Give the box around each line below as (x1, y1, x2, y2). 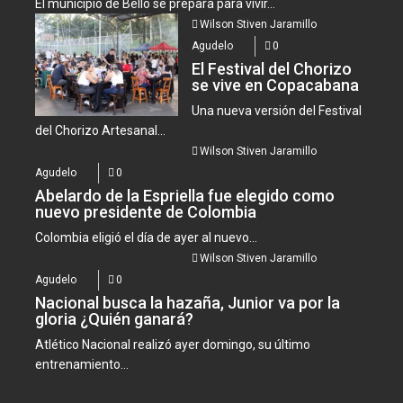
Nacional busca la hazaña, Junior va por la (35, 293, 341, 313)
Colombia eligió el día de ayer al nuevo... (35, 230, 258, 246)
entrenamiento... (35, 357, 130, 372)
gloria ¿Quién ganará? (35, 309, 194, 329)
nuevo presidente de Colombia (35, 202, 257, 222)
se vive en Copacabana (192, 76, 360, 95)
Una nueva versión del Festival (192, 103, 363, 119)
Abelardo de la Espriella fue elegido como (35, 186, 336, 206)
